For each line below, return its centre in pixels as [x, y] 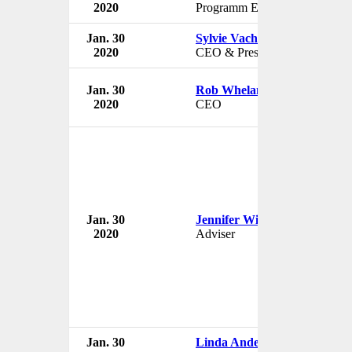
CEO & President [239, 52]
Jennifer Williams [242, 219]
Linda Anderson [239, 342]
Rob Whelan [229, 90]
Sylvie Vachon [233, 38]
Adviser [215, 233]
